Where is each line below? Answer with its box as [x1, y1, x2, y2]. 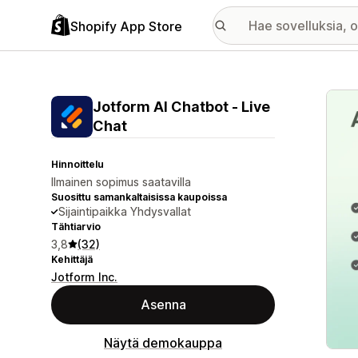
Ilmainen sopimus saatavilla [51, 175, 191, 189]
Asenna [140, 296, 186, 312]
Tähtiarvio [51, 221, 101, 233]
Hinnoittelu [51, 158, 104, 170]
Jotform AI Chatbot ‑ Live [93, 98, 270, 115]
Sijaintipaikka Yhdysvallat [58, 205, 191, 218]
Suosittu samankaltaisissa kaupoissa [51, 191, 227, 203]
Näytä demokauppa [104, 335, 222, 351]
